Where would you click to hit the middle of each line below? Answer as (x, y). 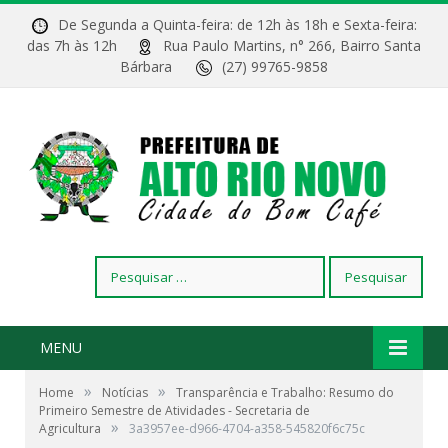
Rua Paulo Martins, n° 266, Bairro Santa (292, 45)
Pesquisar (125, 266)
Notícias (125, 393)
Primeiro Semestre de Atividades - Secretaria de (174, 411)
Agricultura (70, 429)
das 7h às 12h (82, 45)
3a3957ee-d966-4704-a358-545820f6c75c (247, 429)
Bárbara (158, 66)
